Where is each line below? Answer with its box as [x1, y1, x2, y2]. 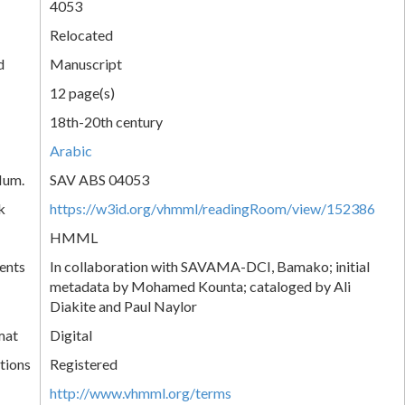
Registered [50, 354, 118, 372]
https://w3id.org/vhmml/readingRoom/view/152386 [50, 199, 375, 217]
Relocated [50, 25, 113, 43]
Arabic [50, 141, 92, 159]
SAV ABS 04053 [50, 170, 149, 188]
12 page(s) [50, 83, 115, 101]
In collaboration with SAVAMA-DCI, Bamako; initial [50, 257, 370, 275]
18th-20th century [50, 112, 163, 130]
